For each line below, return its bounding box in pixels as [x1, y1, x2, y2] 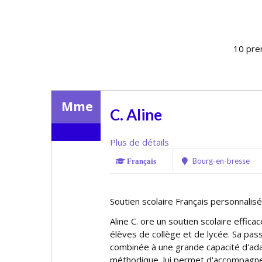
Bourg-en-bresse [191, 156, 250, 166]
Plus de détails [110, 136, 169, 148]
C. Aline [110, 105, 162, 124]
